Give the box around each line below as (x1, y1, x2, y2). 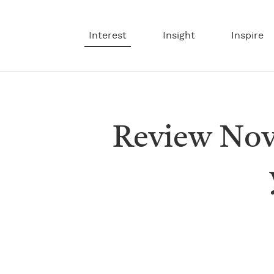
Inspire (231, 31, 264, 40)
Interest (89, 31, 127, 40)
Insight (162, 31, 195, 40)
